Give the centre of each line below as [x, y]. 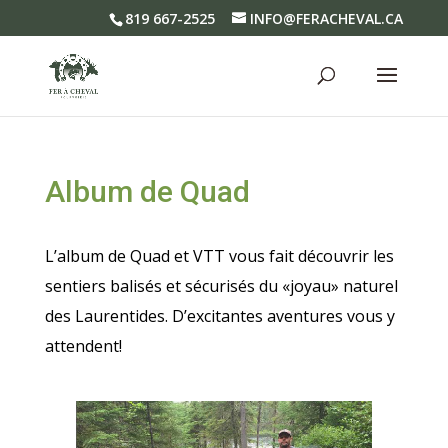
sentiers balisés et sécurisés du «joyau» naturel [221, 286]
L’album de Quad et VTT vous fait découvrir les [219, 256]
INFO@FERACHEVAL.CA [327, 18]
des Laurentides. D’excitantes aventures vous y [219, 316]
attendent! [83, 346]
